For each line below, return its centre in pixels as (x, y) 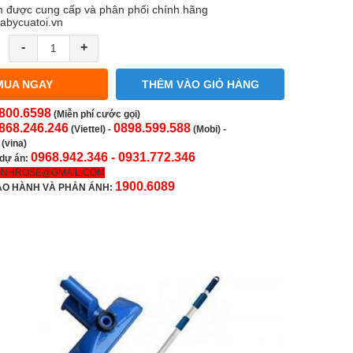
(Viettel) (88, 129)
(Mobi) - (210, 129)
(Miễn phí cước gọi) (97, 114)
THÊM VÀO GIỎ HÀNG (200, 84)
